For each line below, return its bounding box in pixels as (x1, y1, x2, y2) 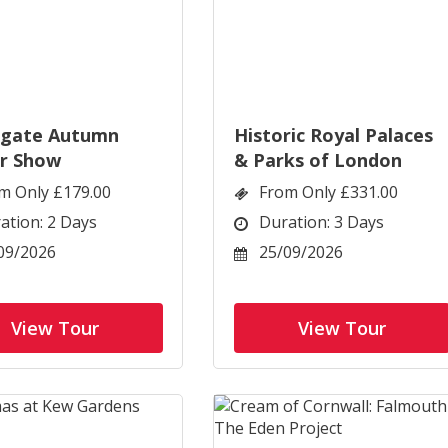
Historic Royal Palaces (234, 123, 433, 147)
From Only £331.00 (259, 181, 398, 203)
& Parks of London (234, 148, 402, 172)
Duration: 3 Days (259, 211, 384, 233)
